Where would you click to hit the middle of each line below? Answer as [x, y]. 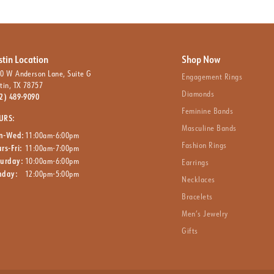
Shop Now [202, 59]
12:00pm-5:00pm [52, 173]
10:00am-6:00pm [52, 161]
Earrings [195, 162]
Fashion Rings [204, 145]
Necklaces [198, 179]
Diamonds [198, 93]
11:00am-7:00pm [52, 148]
